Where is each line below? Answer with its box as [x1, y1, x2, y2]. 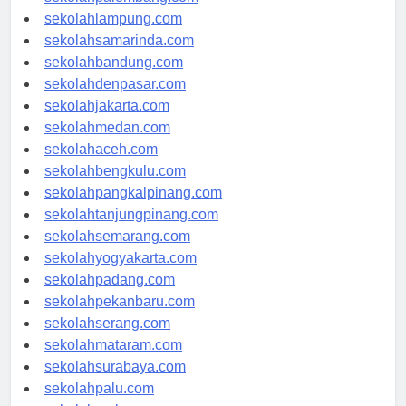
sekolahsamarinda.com [44, 48, 194, 64]
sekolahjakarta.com [44, 113, 169, 130]
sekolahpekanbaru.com [44, 309, 195, 325]
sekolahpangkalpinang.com [44, 200, 222, 217]
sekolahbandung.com [44, 70, 183, 86]
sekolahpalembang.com [44, 5, 198, 21]
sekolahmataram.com [44, 353, 182, 369]
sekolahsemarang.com [44, 244, 190, 260]
